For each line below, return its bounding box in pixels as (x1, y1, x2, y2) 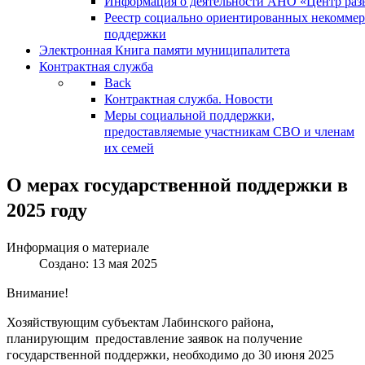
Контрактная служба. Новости (104, 92, 273, 106)
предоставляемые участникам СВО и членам (104, 125, 354, 139)
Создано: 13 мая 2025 (39, 256, 157, 270)
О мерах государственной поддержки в (7, 174, 348, 196)
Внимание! (7, 285, 68, 300)
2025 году (7, 199, 87, 221)
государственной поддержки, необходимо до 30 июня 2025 (7, 347, 334, 362)
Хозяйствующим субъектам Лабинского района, (7, 314, 274, 329)
